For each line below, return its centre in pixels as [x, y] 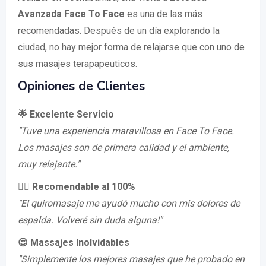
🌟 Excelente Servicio [66, 115]
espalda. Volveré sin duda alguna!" [90, 220]
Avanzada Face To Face [71, 14]
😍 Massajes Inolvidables [74, 243]
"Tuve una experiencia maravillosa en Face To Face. [126, 131]
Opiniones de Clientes [81, 86]
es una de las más [164, 14]
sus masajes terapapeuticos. [77, 64]
